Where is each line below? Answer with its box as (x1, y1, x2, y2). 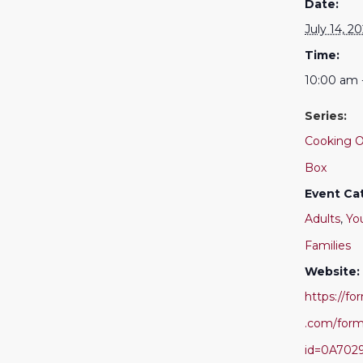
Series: (305, 108, 347, 123)
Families (305, 237, 351, 253)
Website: (305, 263, 360, 279)
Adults (305, 211, 340, 226)
